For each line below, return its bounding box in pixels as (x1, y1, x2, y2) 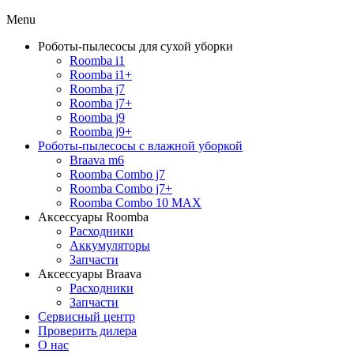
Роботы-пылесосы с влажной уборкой (38, 139, 243, 153)
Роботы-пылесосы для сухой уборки (38, 40, 233, 53)
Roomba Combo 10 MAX (70, 196, 201, 209)
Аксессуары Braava (38, 267, 141, 281)
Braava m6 (70, 153, 124, 167)
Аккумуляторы (70, 239, 150, 252)
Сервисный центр (38, 310, 135, 323)
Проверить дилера (38, 324, 137, 337)
